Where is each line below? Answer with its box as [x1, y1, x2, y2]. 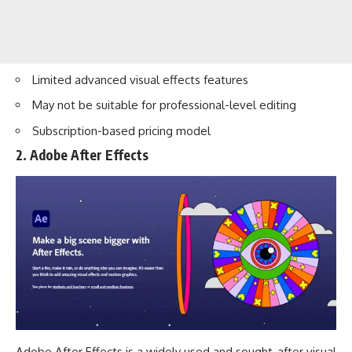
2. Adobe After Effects [16, 146, 148, 164]
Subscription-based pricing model [32, 123, 211, 138]
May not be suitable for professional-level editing [32, 97, 296, 113]
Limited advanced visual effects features [32, 71, 248, 87]
